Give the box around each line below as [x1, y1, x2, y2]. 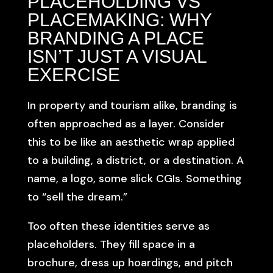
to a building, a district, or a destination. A [27, 153, 244, 168]
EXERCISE [27, 65, 120, 85]
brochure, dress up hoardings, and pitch [27, 255, 233, 270]
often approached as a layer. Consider [27, 116, 225, 131]
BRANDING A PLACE [27, 28, 204, 48]
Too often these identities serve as [27, 219, 210, 233]
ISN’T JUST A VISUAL [27, 46, 207, 66]
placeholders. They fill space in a [27, 237, 195, 252]
